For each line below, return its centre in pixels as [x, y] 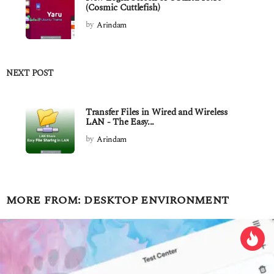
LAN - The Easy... [120, 122]
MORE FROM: [45, 200]
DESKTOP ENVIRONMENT [156, 200]
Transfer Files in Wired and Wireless [157, 112]
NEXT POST [30, 73]
